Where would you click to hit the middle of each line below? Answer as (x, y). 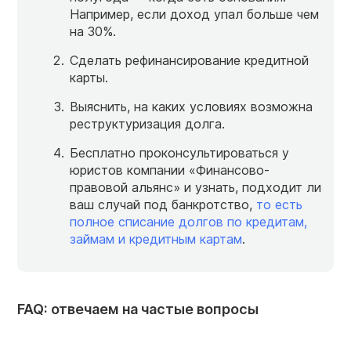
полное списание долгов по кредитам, (188, 222)
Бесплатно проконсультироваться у (179, 153)
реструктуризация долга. (147, 124)
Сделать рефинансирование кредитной (189, 61)
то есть (279, 205)
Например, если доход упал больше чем (194, 14)
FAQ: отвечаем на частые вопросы (138, 309)
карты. (89, 78)
